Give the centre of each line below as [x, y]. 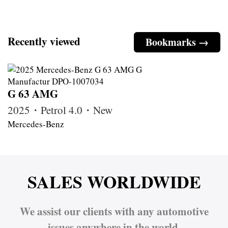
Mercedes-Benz [36, 124]
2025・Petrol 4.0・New [60, 110]
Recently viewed [44, 41]
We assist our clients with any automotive [114, 211]
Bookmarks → [177, 42]
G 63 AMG [33, 94]
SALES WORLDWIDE [114, 182]
